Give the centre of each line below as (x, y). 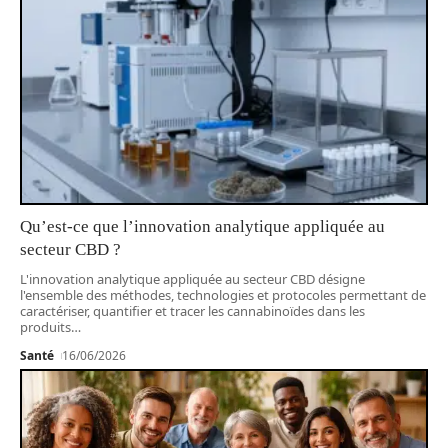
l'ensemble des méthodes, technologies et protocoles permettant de (223, 295)
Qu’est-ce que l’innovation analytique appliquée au (202, 227)
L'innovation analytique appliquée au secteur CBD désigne (192, 279)
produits (45, 327)
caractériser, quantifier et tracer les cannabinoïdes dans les (192, 311)
